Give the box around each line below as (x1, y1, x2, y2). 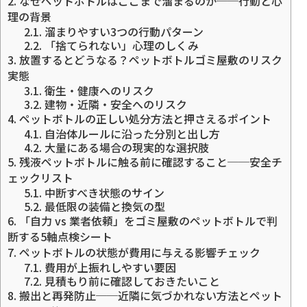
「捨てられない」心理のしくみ (41, 36, 199, 53)
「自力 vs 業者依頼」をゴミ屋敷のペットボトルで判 (16, 212, 278, 229)
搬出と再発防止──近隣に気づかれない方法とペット (16, 286, 282, 304)
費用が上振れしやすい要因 (41, 258, 176, 275)
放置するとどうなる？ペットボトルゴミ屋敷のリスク (16, 51, 282, 68)
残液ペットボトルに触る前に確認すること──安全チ (16, 153, 282, 170)
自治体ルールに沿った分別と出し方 (41, 125, 220, 142)
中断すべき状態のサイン (41, 184, 164, 201)
